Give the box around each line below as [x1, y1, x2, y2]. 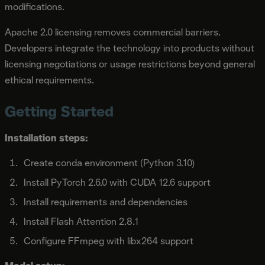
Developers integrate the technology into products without [5, 41, 254, 54]
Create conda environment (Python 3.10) [24, 156, 195, 169]
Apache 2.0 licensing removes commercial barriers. [5, 25, 221, 38]
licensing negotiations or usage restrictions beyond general [5, 57, 255, 70]
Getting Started [5, 101, 114, 121]
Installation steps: [5, 131, 88, 144]
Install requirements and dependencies [24, 195, 188, 208]
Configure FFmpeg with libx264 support [24, 234, 193, 247]
